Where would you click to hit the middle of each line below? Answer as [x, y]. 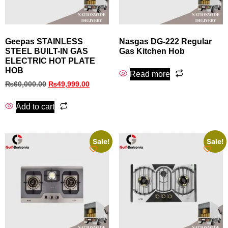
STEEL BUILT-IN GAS [47, 51]
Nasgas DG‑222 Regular [165, 41]
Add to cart [35, 107]
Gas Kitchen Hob [152, 51]
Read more [150, 74]
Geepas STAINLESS [44, 41]
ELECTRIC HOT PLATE [50, 61]
